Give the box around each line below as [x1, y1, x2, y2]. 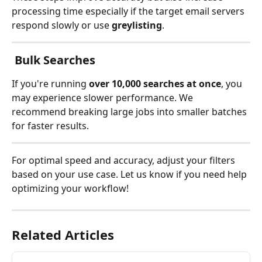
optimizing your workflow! [12, 182, 129, 195]
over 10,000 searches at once [89, 77, 221, 91]
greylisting [112, 19, 162, 32]
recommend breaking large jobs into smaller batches [12, 105, 249, 119]
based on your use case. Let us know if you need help [12, 168, 249, 181]
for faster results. [12, 119, 89, 133]
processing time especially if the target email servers [12, 5, 247, 18]
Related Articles [12, 226, 114, 244]
